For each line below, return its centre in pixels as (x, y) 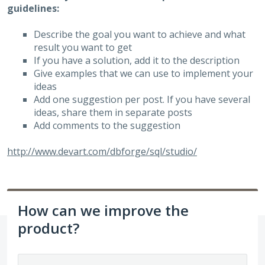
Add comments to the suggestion (107, 125)
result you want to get (83, 47)
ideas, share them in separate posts (113, 112)
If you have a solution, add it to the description (136, 60)
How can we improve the (103, 211)
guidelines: (33, 8)
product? (49, 228)
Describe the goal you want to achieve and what (139, 34)
